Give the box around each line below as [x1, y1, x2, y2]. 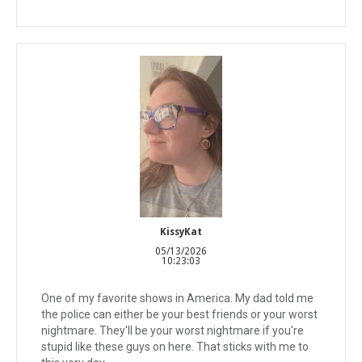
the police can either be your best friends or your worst [41, 308, 318, 321]
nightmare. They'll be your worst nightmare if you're [41, 324, 304, 337]
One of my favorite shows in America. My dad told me [41, 292, 314, 305]
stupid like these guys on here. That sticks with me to [41, 340, 309, 353]
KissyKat [160, 226, 202, 238]
